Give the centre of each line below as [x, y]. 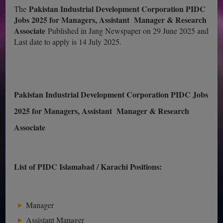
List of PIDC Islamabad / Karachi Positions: [88, 166]
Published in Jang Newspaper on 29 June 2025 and [127, 30]
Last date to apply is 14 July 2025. [68, 41]
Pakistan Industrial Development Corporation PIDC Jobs [111, 94]
